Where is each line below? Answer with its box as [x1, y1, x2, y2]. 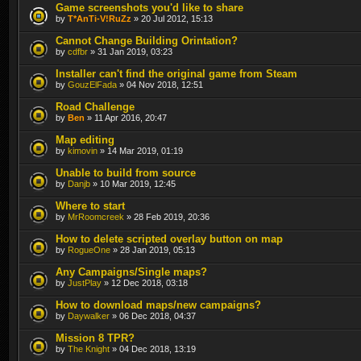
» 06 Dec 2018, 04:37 [110, 310, 196, 321]
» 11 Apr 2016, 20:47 [85, 112, 167, 122]
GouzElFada [68, 79, 117, 89]
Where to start [56, 199, 125, 212]
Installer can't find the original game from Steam [56, 67, 297, 80]
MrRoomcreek [68, 211, 124, 222]
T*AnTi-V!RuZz [68, 13, 131, 23]
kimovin [68, 145, 98, 156]
